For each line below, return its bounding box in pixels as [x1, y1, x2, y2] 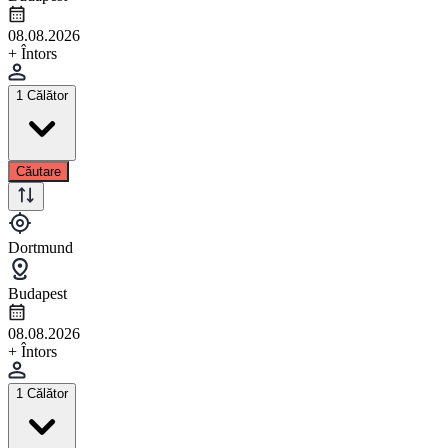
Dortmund [8, 238, 73, 256]
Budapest [8, 284, 67, 302]
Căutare [16, 163, 61, 179]
